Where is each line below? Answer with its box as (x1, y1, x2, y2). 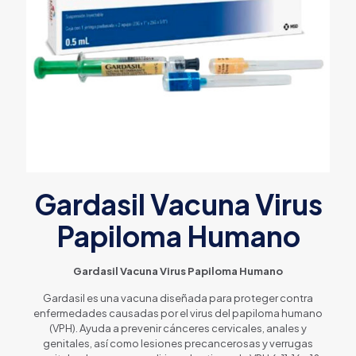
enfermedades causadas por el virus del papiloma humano (33, 306, 323, 319)
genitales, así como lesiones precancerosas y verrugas (43, 336, 313, 350)
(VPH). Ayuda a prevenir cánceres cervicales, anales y (49, 321, 307, 335)
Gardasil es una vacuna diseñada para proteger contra (43, 291, 313, 304)
